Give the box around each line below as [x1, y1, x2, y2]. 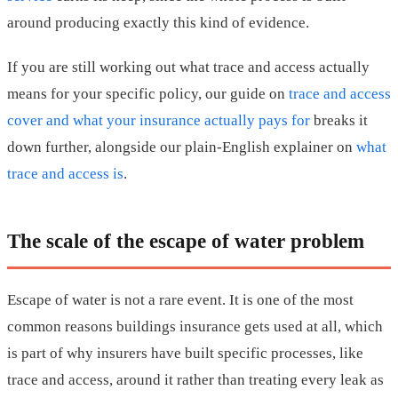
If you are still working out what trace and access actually [7, 59, 370, 76]
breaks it [310, 112, 368, 130]
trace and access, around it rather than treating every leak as [7, 371, 384, 389]
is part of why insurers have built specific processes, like [7, 345, 363, 362]
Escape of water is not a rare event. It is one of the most [7, 291, 354, 309]
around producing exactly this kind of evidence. [7, 14, 309, 32]
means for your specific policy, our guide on [7, 85, 289, 103]
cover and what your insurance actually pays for [7, 112, 310, 130]
